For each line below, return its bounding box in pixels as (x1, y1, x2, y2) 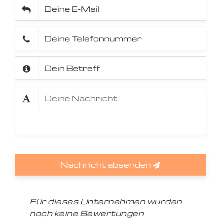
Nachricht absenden (60, 160, 152, 170)
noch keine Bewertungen (30, 208, 144, 218)
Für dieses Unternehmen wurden (30, 196, 182, 206)
